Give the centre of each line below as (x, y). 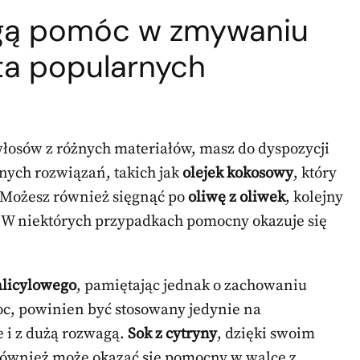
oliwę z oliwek (237, 197)
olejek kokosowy (238, 173)
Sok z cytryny (172, 333)
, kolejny (314, 197)
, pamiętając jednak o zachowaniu (192, 285)
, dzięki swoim (266, 333)
